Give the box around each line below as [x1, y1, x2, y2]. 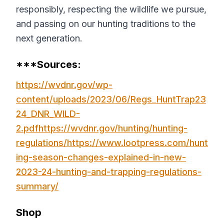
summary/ [16, 181, 58, 191]
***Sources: [16, 58, 83, 70]
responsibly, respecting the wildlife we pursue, [16, 4, 206, 14]
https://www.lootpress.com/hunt [67, 137, 208, 148]
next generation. [16, 33, 82, 43]
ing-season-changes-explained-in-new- [16, 152, 186, 162]
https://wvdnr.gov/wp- [16, 79, 112, 90]
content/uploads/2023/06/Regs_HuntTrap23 [16, 94, 206, 104]
